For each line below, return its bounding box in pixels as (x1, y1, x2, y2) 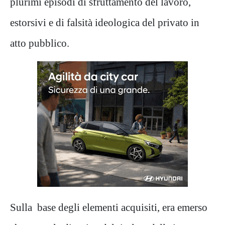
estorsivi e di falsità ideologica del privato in (10, 17, 199, 28)
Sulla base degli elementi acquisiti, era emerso (10, 201, 207, 213)
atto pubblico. (10, 37, 69, 49)
